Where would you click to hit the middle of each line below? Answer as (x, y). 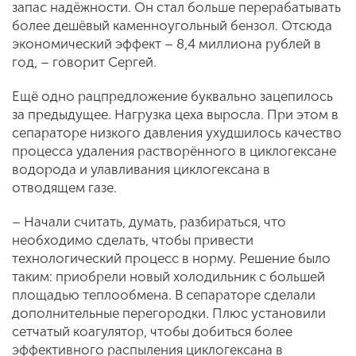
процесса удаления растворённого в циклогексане (174, 151)
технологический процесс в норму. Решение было (171, 259)
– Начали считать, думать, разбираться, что (149, 222)
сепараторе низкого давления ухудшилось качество (177, 133)
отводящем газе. (64, 188)
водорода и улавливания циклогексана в (141, 170)
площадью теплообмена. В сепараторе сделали (164, 295)
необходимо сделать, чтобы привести (133, 240)
